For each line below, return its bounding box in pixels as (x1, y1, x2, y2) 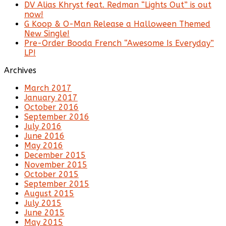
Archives (4, 66, 36, 76)
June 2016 (24, 131, 65, 141)
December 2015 (24, 150, 86, 160)
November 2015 (24, 160, 87, 170)
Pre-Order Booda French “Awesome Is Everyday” (24, 38, 214, 48)
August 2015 (24, 189, 74, 199)
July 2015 (24, 198, 62, 208)
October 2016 (24, 102, 79, 112)
